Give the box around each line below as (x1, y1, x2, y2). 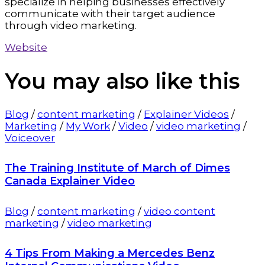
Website (5, 41, 47, 54)
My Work (66, 119, 110, 132)
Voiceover (5, 131, 55, 144)
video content (144, 205, 215, 217)
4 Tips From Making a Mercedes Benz (5, 246, 215, 260)
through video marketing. (5, 20, 137, 32)
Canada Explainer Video (5, 174, 135, 188)
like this (155, 67, 240, 94)
